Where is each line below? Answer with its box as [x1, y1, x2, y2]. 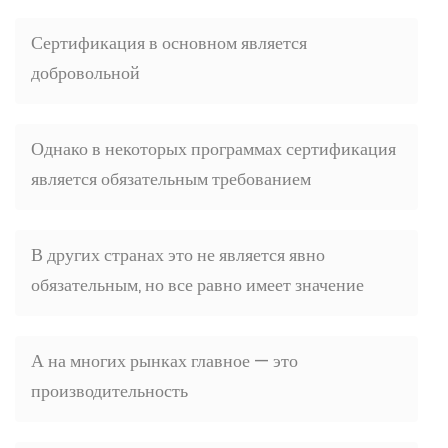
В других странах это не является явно [31, 242, 325, 267]
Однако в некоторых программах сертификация [31, 136, 396, 161]
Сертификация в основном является [31, 30, 307, 55]
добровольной [31, 60, 140, 85]
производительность [31, 378, 188, 403]
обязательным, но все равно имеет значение [31, 272, 364, 297]
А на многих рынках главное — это [31, 348, 298, 373]
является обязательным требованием [31, 166, 311, 191]
